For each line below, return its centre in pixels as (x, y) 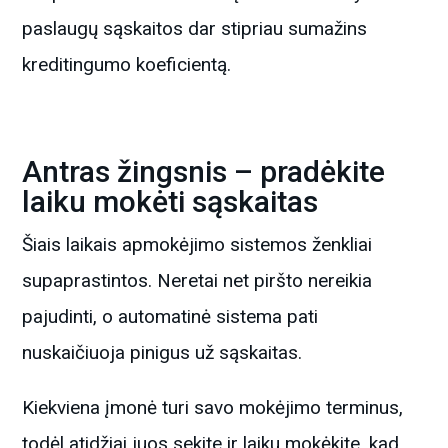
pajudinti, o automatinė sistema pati (170, 316)
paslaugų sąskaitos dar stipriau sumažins (195, 28)
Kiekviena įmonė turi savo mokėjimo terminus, (213, 407)
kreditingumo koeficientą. (127, 64)
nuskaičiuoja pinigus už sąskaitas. (162, 352)
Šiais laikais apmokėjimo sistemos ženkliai (197, 244)
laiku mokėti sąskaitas (170, 201)
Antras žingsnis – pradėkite (204, 171)
